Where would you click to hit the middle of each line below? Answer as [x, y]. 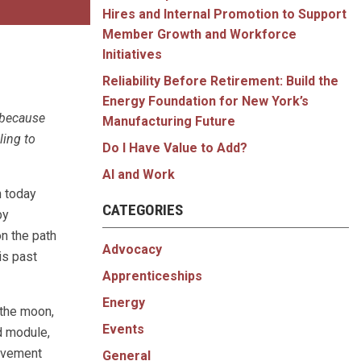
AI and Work [139, 175]
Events [123, 329]
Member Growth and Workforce [199, 35]
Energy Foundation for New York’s [205, 102]
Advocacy [132, 249]
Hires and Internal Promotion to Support [224, 15]
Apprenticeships [152, 276]
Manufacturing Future [169, 122]
